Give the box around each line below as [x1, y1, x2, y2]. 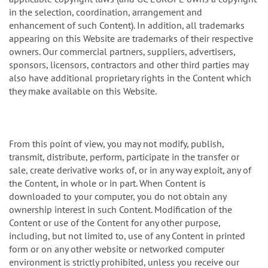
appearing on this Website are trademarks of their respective [9, 32, 253, 45]
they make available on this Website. [9, 85, 157, 98]
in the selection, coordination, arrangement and [9, 6, 202, 19]
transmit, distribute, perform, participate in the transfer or [9, 151, 239, 163]
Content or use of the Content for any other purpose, [9, 217, 220, 229]
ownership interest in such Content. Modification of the [9, 203, 232, 216]
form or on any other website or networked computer [9, 243, 224, 255]
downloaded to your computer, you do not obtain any [9, 190, 226, 203]
